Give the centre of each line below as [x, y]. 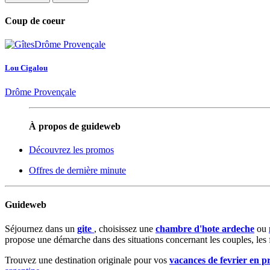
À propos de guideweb [75, 126]
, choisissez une [125, 228]
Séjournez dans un [41, 228]
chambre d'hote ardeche [205, 228]
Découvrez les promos [71, 150]
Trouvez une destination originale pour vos [87, 260]
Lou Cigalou [26, 68]
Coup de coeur [35, 20]
